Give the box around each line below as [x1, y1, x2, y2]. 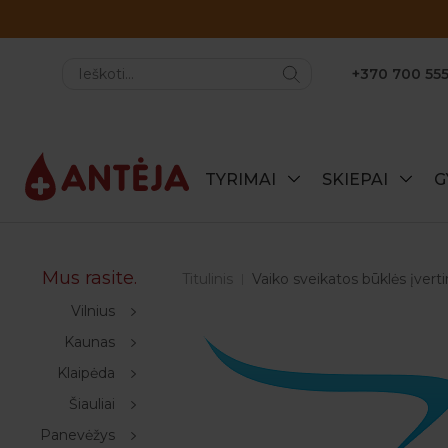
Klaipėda [57, 364, 115, 382]
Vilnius [71, 302, 115, 320]
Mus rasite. [42, 267, 137, 289]
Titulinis [182, 270, 233, 288]
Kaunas [64, 333, 115, 351]
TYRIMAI [205, 170, 280, 189]
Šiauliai [69, 395, 115, 413]
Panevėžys [40, 426, 115, 444]
